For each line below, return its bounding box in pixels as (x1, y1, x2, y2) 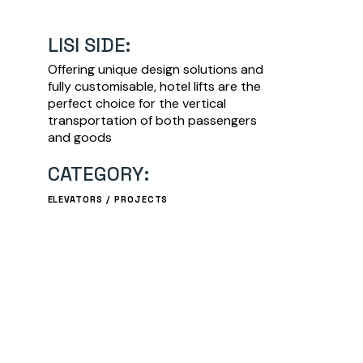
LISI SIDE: (47, 32, 130, 58)
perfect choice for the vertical (47, 95, 226, 113)
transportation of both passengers (47, 112, 257, 130)
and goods (47, 129, 112, 147)
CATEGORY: (47, 161, 149, 187)
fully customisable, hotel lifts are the (47, 78, 261, 96)
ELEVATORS (47, 194, 103, 206)
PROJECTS (114, 194, 169, 206)
